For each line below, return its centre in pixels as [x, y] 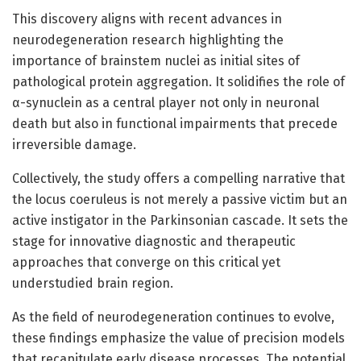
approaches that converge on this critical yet [146, 262]
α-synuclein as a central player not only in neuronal [166, 102]
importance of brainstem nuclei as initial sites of [156, 60]
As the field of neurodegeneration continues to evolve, [173, 317]
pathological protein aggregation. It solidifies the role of [178, 81]
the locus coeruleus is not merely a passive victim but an [180, 199]
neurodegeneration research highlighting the [148, 39]
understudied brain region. [93, 283]
